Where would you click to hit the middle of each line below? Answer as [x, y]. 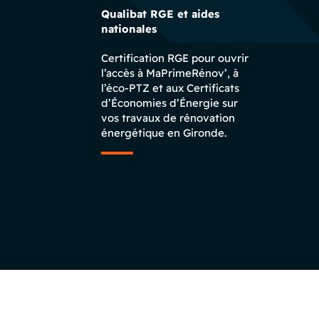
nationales [129, 29]
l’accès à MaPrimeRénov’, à [170, 73]
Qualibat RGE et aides [160, 14]
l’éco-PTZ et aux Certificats [170, 88]
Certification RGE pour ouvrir [175, 58]
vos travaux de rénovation [168, 118]
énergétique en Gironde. [164, 133]
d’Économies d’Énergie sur [169, 103]
